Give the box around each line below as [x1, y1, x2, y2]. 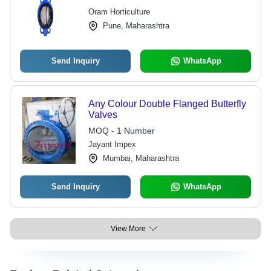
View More [111, 224, 146, 233]
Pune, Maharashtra [102, 21, 169, 30]
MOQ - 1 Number [88, 126, 155, 135]
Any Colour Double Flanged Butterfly [88, 99, 246, 109]
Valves [88, 109, 117, 120]
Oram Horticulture [88, 7, 150, 16]
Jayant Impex [88, 140, 136, 149]
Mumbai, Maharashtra [102, 154, 179, 163]
